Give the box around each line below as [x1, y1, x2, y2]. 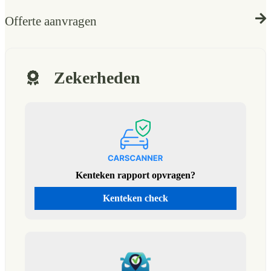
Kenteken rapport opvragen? [76, 170, 195, 180]
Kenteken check [103, 193, 168, 203]
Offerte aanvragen [5, 14, 97, 28]
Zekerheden [54, 68, 140, 87]
